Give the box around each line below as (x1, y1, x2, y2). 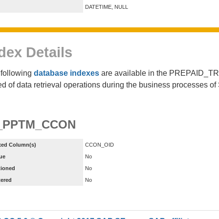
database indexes (34, 69, 99, 77)
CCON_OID (85, 141, 114, 148)
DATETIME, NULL (85, 4, 128, 10)
